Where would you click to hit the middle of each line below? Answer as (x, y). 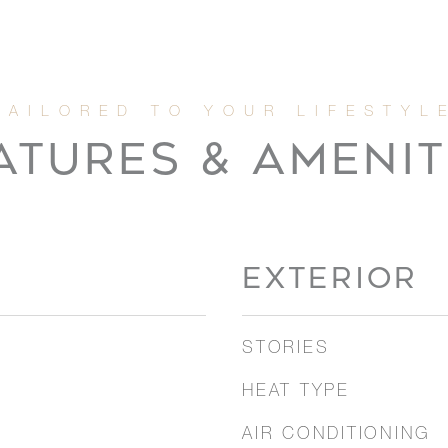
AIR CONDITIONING (336, 435)
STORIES (286, 349)
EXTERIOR (330, 278)
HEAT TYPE (296, 392)
